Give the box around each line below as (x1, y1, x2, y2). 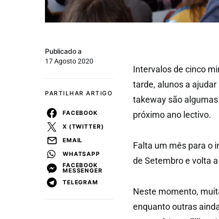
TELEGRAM (63, 178, 98, 186)
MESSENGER (63, 167, 103, 174)
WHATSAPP (63, 150, 100, 157)
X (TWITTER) (63, 123, 104, 130)
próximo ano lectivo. (133, 109, 211, 120)
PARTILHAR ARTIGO (45, 89, 112, 97)
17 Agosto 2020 (45, 57, 93, 65)
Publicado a (45, 47, 82, 55)
